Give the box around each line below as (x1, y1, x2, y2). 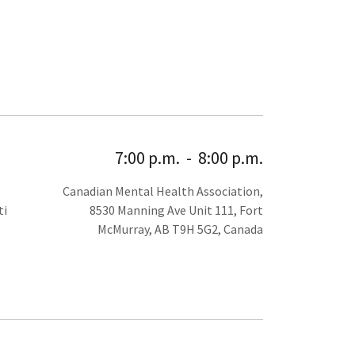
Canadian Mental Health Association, (63, 183, 263, 200)
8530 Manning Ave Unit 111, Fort (90, 202, 263, 219)
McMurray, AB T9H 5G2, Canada (97, 221, 263, 238)
